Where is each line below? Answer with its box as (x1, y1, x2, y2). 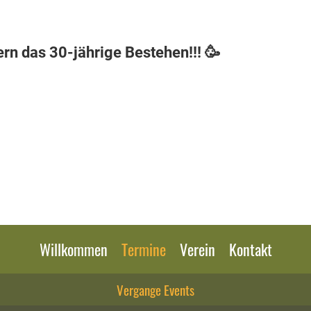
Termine (121, 238, 166, 260)
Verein (179, 238, 215, 260)
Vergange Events (117, 280, 194, 299)
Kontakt (228, 238, 272, 260)
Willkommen (39, 238, 108, 260)
